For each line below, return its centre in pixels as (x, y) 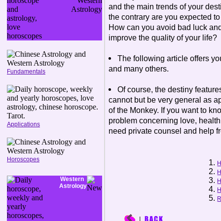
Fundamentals (26, 72)
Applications (23, 124)
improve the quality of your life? (163, 37)
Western (72, 179)
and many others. (139, 69)
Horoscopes (23, 159)
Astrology (72, 186)
